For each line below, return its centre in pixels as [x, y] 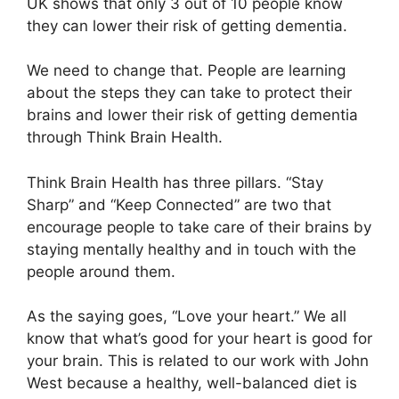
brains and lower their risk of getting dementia [192, 115]
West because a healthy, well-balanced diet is [192, 383]
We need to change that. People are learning [186, 71]
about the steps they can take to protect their [189, 93]
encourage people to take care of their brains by [199, 227]
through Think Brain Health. [125, 138]
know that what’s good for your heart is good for [199, 339]
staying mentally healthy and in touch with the [191, 249]
